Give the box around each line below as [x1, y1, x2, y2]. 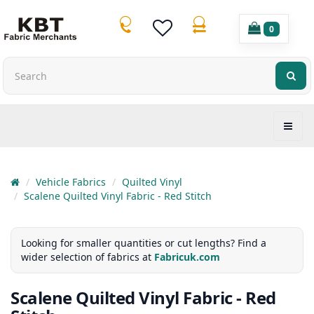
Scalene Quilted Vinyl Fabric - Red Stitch [24, 189, 212, 203]
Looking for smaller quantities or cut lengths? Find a [21, 236, 266, 250]
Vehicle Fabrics [36, 175, 106, 189]
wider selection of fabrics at [21, 250, 154, 264]
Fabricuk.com [154, 250, 220, 264]
